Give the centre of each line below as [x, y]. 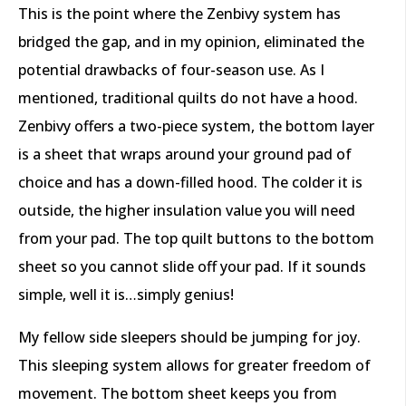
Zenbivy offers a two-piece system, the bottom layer [196, 126]
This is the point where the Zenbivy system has [179, 14]
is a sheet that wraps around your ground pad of [185, 155]
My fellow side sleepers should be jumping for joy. [189, 338]
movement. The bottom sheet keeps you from [178, 394]
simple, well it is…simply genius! [126, 295]
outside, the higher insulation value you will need [187, 211]
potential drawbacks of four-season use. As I [171, 70]
